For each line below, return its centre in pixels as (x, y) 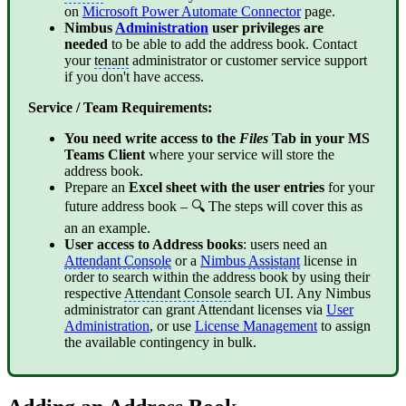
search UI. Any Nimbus (301, 293)
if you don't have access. (134, 76)
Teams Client (106, 154)
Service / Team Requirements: (120, 107)
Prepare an (97, 187)
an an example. (107, 227)
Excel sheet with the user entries (228, 187)
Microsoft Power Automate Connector (192, 11)
